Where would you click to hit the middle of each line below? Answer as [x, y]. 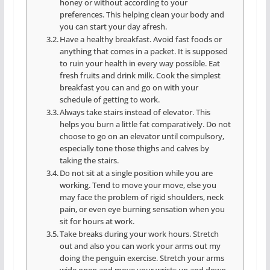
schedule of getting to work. [110, 100]
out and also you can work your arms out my [140, 246]
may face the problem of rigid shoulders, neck [142, 197]
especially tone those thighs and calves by [135, 149]
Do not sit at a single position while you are [137, 173]
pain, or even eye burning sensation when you [143, 209]
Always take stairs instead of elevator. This [135, 112]
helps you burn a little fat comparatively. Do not [146, 124]
